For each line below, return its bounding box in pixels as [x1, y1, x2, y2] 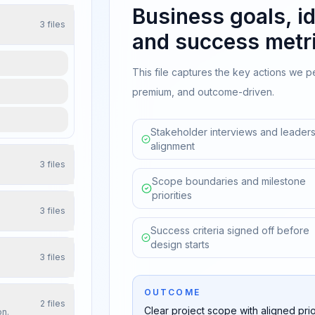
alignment [150, 140, 195, 152]
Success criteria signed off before [150, 224, 309, 236]
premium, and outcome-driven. [131, 86, 274, 98]
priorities [151, 189, 192, 201]
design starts [150, 238, 210, 250]
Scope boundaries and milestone [151, 175, 306, 187]
